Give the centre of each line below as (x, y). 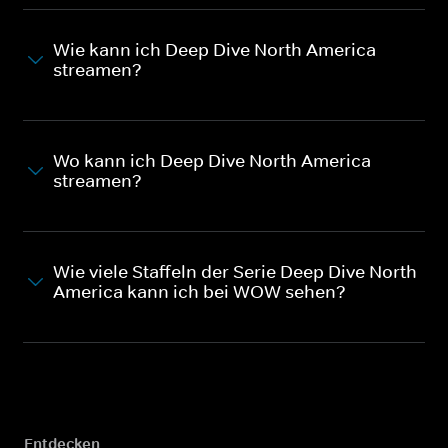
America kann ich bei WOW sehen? (199, 291)
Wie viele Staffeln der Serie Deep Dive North (235, 271)
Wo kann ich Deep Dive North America (212, 160)
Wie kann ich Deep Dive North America (214, 49)
